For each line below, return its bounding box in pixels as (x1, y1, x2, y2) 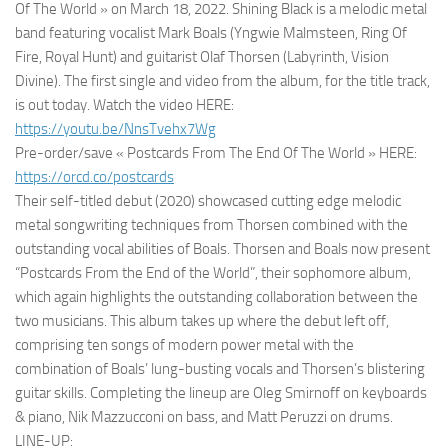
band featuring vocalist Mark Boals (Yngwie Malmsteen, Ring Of (15, 24, 407, 42)
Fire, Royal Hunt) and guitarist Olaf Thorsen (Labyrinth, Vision (15, 48, 389, 66)
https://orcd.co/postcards (15, 168, 174, 186)
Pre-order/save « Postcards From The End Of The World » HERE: (15, 144, 417, 162)
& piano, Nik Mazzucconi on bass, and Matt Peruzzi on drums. (15, 408, 393, 426)
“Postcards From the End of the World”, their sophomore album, (15, 264, 411, 282)
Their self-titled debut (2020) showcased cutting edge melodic (15, 192, 401, 210)
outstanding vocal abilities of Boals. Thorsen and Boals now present (15, 240, 430, 258)
